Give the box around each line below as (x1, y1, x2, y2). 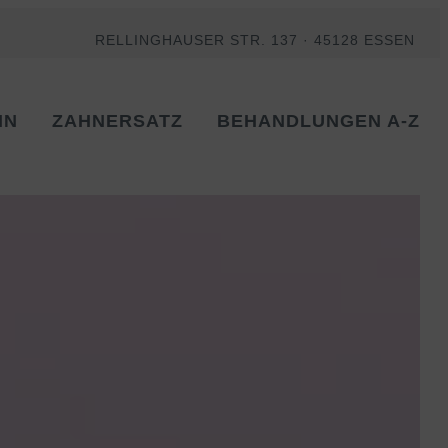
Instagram (318, 141, 399, 162)
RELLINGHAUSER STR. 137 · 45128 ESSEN (94, 32, 415, 48)
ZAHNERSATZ (51, 110, 183, 131)
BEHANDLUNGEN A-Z (216, 110, 420, 131)
